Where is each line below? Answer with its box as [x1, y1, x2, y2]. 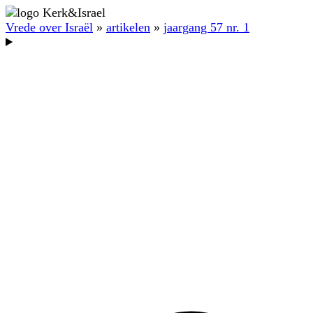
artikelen [106, 20, 150, 34]
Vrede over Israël [6, 20, 93, 34]
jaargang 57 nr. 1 [163, 20, 249, 34]
